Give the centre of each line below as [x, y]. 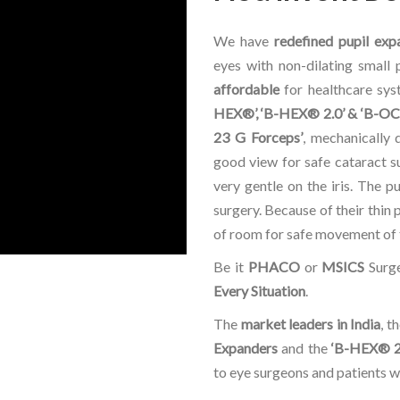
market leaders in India [310, 324]
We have [244, 41]
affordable [246, 89]
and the [304, 348]
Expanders [246, 348]
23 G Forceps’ [258, 137]
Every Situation [259, 291]
